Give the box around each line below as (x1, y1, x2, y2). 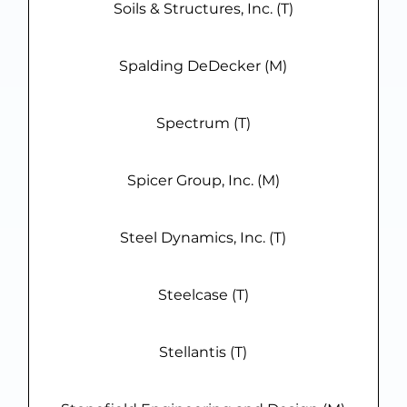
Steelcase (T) (157, 286, 249, 304)
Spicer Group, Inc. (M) (126, 172, 280, 190)
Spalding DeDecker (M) (119, 57, 288, 75)
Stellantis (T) (159, 343, 248, 362)
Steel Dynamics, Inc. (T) (120, 229, 287, 247)
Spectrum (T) (155, 114, 251, 133)
